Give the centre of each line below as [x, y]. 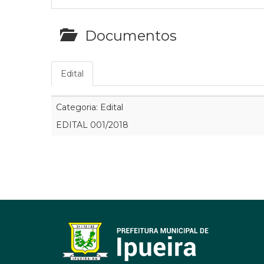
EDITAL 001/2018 [92, 125]
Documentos [126, 35]
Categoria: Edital [90, 107]
